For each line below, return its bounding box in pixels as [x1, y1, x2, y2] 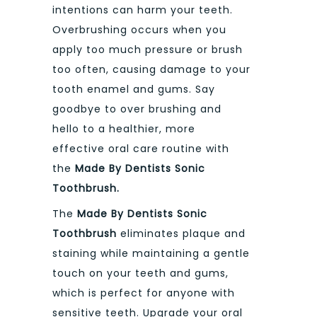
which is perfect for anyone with [52, 286, 235, 301]
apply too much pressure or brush [52, 42, 243, 57]
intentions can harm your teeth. [52, 3, 233, 18]
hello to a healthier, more [52, 122, 195, 137]
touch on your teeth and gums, [52, 266, 229, 281]
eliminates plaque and [120, 226, 246, 241]
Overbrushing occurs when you [52, 23, 226, 38]
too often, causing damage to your [52, 62, 250, 77]
